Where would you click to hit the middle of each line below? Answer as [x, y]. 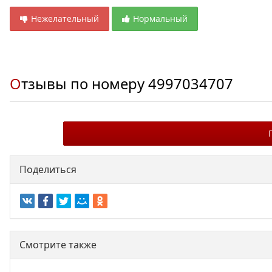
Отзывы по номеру [85, 84]
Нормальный [160, 19]
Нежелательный [65, 19]
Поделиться [48, 169]
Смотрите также [58, 245]
